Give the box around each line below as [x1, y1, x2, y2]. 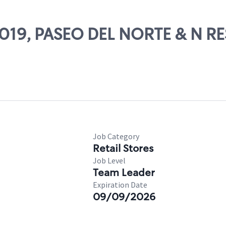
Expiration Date [93, 180, 147, 190]
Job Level [93, 155, 126, 165]
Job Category [93, 131, 139, 141]
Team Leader [93, 166, 155, 179]
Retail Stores [93, 142, 153, 155]
